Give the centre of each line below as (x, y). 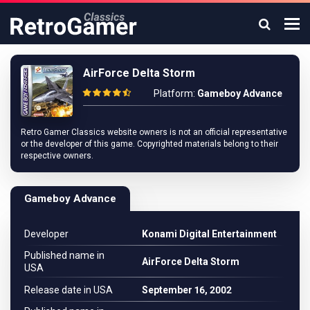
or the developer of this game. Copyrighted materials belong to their (149, 144)
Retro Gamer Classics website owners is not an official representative (154, 132)
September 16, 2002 (187, 290)
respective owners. (57, 156)
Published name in (64, 255)
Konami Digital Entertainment (209, 234)
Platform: (175, 93)
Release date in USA (69, 290)
